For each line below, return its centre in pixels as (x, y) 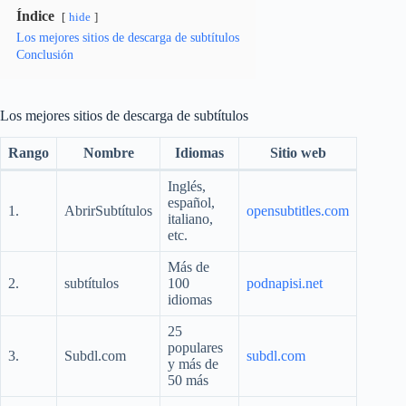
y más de (193, 364)
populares (195, 348)
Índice (35, 15)
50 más (188, 381)
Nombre (108, 153)
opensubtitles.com (298, 211)
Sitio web (298, 153)
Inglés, (187, 187)
